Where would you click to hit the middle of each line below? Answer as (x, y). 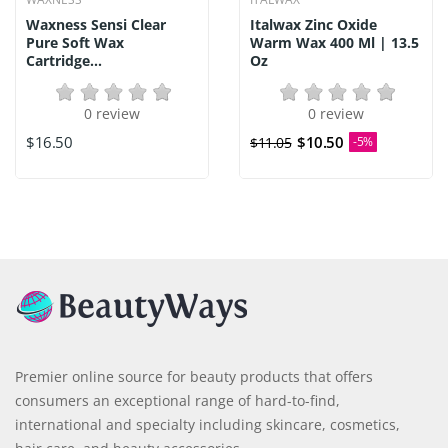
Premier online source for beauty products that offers (194, 376)
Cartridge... (64, 60)
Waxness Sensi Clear (96, 24)
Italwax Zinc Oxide (313, 24)
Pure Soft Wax (75, 42)
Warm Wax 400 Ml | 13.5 (334, 42)
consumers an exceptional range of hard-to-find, (177, 400)
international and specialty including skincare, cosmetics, (207, 424)
